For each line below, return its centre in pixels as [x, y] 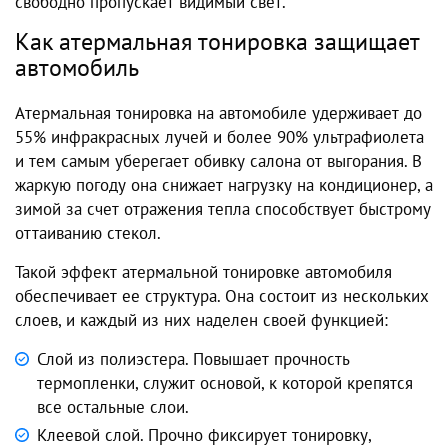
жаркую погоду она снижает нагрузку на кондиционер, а [224, 185]
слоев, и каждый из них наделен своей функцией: [201, 320]
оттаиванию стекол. [88, 233]
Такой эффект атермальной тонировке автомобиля [203, 272]
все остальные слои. [113, 407]
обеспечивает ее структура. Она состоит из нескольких [222, 296]
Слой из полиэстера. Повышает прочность [193, 359]
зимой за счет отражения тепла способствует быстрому [223, 209]
